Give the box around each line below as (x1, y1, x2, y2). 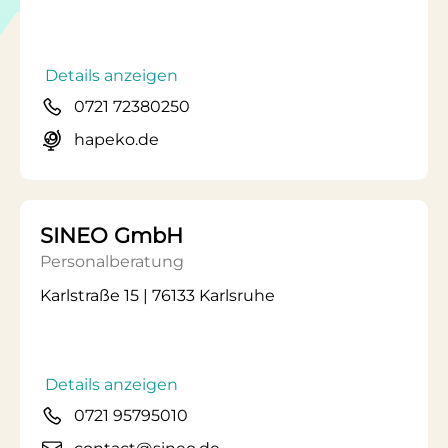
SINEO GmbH (40, 223, 183, 248)
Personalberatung (40, 252, 184, 271)
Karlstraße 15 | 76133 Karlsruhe (40, 286, 275, 305)
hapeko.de (74, 130, 159, 149)
